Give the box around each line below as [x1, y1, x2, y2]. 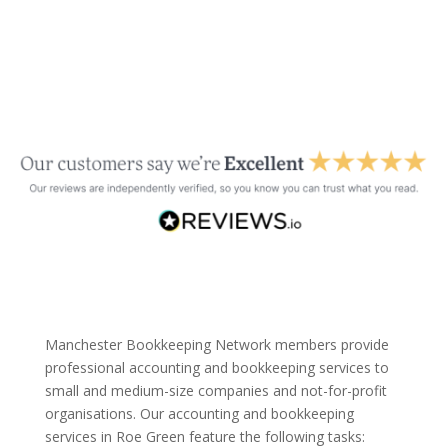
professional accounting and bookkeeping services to [44, 357, 389, 377]
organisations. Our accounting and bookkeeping [44, 403, 354, 423]
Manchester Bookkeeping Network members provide [44, 334, 389, 354]
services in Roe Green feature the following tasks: [44, 426, 365, 446]
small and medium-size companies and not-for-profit [44, 380, 387, 400]
